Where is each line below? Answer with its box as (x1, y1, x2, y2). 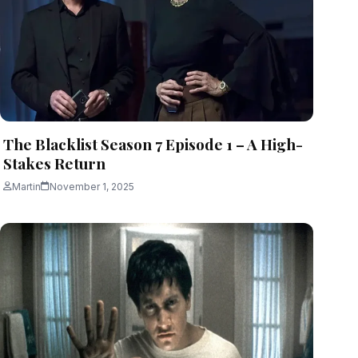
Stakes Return (3, 152, 105, 173)
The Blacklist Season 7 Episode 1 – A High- (3, 133, 303, 154)
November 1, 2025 (50, 180, 134, 193)
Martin (12, 180, 41, 193)
